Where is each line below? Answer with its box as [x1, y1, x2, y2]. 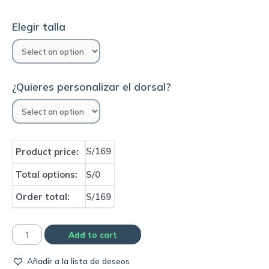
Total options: [16, 168, 77, 180]
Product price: [16, 145, 79, 157]
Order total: [16, 190, 70, 202]
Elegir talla [12, 20, 65, 33]
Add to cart [68, 229, 117, 240]
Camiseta [11, 229, 48, 239]
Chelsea [11, 244, 43, 254]
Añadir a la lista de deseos [27, 256, 130, 267]
